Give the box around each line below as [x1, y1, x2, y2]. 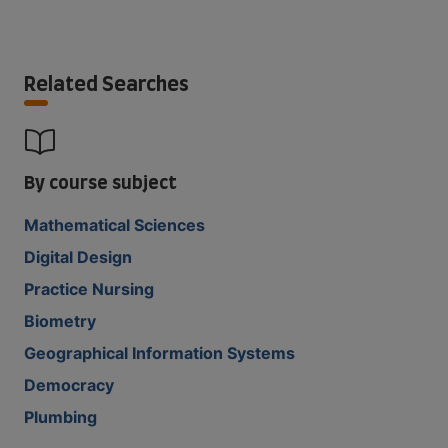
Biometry [24, 310, 96, 331]
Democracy [24, 374, 114, 395]
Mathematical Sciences [24, 214, 205, 235]
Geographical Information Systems [24, 342, 295, 363]
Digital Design [24, 246, 132, 267]
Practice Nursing [24, 278, 154, 299]
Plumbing [24, 406, 97, 427]
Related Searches [24, 67, 189, 98]
